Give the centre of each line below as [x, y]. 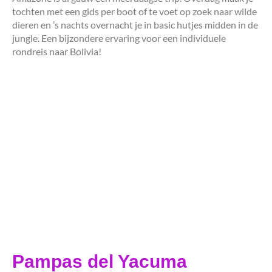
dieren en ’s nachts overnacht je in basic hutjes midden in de [135, 24]
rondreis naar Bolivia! [57, 51]
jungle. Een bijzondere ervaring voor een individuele [119, 38]
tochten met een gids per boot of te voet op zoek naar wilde [134, 11]
